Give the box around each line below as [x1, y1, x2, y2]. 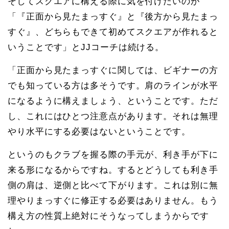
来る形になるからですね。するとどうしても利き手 [8, 165, 218, 175]
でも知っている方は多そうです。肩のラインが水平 [8, 81, 218, 90]
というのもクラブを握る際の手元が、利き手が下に [8, 150, 218, 159]
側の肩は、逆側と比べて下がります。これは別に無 [8, 180, 218, 190]
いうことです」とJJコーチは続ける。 [8, 42, 165, 52]
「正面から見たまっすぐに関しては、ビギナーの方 [8, 65, 218, 75]
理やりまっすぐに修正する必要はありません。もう [8, 196, 218, 205]
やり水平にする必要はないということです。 [8, 127, 191, 136]
